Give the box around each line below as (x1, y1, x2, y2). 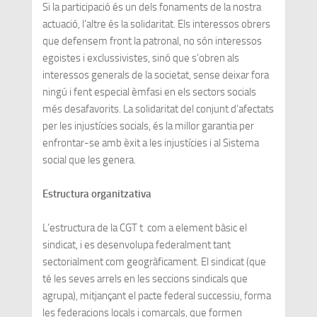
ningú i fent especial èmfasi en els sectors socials (42, 85, 256, 98)
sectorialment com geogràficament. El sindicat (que (42, 255, 266, 268)
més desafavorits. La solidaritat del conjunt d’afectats (42, 102, 274, 115)
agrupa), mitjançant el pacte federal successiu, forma (42, 289, 271, 302)
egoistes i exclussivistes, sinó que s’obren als (42, 51, 239, 64)
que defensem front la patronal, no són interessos (42, 34, 262, 47)
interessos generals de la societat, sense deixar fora (42, 68, 269, 81)
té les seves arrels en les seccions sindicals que (42, 272, 248, 285)
